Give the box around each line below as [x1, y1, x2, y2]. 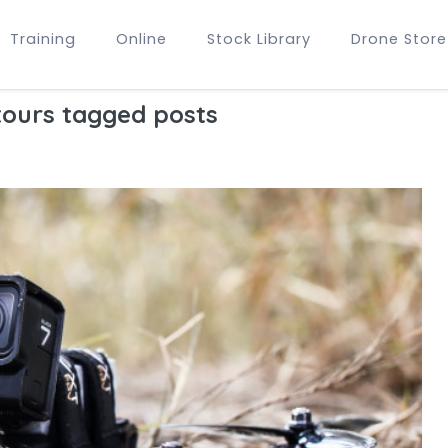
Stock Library [207, 29, 311, 49]
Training [10, 29, 76, 49]
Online [116, 29, 167, 49]
